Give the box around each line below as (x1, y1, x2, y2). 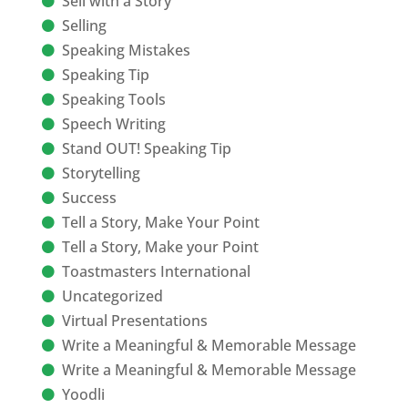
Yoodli (61, 384, 105, 405)
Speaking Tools (61, 89, 166, 110)
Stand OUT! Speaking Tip (61, 138, 231, 159)
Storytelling (61, 163, 140, 184)
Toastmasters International (61, 261, 250, 282)
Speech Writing (61, 114, 166, 135)
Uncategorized (61, 286, 163, 307)
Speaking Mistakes (61, 40, 190, 61)
